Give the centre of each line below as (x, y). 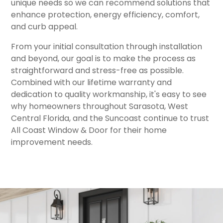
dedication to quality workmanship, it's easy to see (109, 94)
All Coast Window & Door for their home (89, 130)
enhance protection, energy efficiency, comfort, (106, 15)
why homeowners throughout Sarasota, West (100, 106)
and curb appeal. (45, 27)
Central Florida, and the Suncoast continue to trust (110, 118)
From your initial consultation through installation (107, 47)
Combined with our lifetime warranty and (92, 82)
